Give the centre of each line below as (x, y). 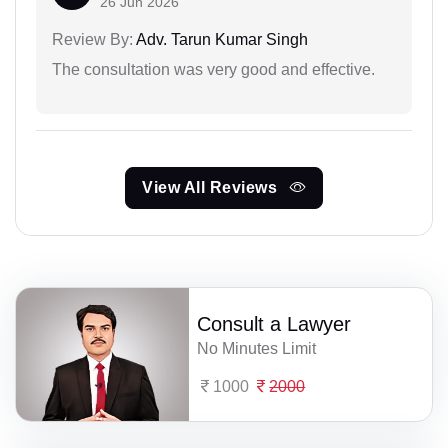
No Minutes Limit (257, 349)
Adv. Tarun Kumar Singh (220, 40)
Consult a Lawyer (274, 324)
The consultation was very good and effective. (213, 70)
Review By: (92, 40)
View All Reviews (212, 188)
